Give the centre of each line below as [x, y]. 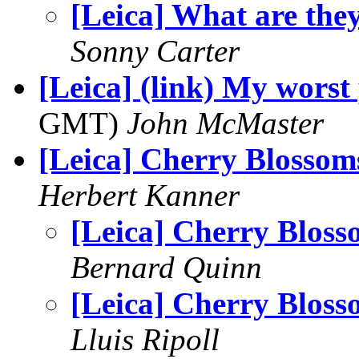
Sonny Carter [155, 51]
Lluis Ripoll [145, 339]
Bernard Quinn [166, 267]
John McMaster [225, 123]
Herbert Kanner [139, 195]
